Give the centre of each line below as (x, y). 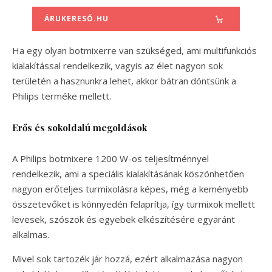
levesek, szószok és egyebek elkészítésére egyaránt (124, 219)
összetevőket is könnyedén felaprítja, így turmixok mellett (134, 204)
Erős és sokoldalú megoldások (80, 128)
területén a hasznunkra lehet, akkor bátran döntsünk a (124, 81)
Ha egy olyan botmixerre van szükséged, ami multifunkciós (134, 51)
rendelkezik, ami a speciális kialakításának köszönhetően (128, 174)
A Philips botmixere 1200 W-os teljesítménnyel (110, 159)
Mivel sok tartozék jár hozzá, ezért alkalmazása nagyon (127, 259)
